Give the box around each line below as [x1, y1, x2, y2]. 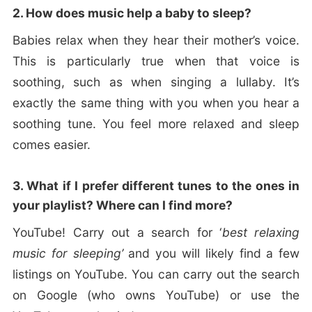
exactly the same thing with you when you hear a [12, 95, 300, 111]
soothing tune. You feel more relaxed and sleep [12, 116, 300, 132]
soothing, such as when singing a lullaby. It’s [12, 75, 300, 90]
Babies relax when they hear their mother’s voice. [12, 33, 300, 48]
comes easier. [12, 137, 91, 153]
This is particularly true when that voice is [12, 54, 300, 69]
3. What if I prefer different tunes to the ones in [12, 178, 300, 194]
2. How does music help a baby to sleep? [12, 6, 251, 21]
